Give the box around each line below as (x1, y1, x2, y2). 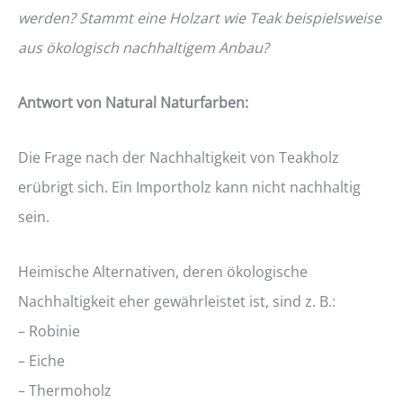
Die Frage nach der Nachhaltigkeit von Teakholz (18, 148, 339, 167)
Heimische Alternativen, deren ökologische (18, 262, 308, 282)
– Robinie (18, 321, 80, 341)
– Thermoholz (18, 381, 112, 400)
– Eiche (18, 351, 65, 371)
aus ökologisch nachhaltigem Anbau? (18, 38, 269, 58)
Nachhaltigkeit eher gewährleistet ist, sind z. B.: (18, 291, 336, 311)
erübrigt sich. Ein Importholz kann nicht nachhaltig (18, 177, 361, 197)
